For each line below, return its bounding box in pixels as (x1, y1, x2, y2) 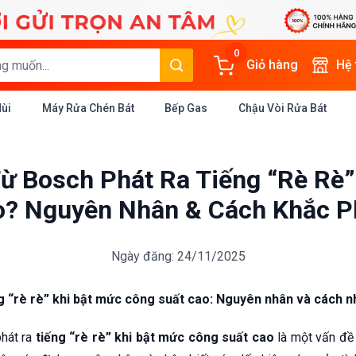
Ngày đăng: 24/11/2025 (110, 249, 246, 264)
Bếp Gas (164, 102, 208, 114)
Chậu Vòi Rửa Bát (238, 102, 327, 114)
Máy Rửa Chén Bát (41, 102, 134, 114)
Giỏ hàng (246, 57, 298, 72)
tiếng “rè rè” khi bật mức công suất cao (35, 330, 274, 345)
